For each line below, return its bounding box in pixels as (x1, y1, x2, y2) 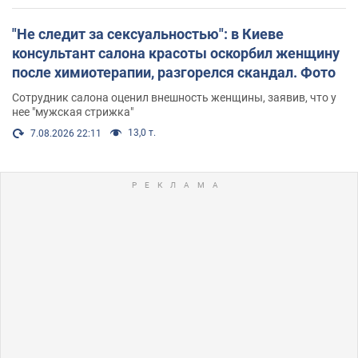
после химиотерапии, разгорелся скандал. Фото (12, 63, 336, 81)
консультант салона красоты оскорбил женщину (12, 44, 340, 62)
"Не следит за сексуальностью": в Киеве (12, 25, 284, 42)
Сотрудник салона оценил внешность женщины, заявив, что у (12, 90, 336, 104)
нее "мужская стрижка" (12, 105, 133, 118)
